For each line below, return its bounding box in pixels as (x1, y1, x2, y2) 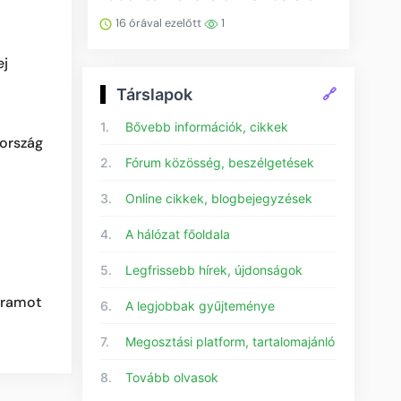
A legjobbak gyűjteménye (125, 297, 275, 313)
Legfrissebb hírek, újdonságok (125, 261, 303, 277)
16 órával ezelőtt (113, 14, 205, 30)
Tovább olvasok (125, 369, 218, 385)
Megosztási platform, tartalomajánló (125, 333, 335, 349)
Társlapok (116, 84, 192, 104)
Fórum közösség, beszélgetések (125, 154, 314, 170)
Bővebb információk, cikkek (125, 118, 288, 134)
